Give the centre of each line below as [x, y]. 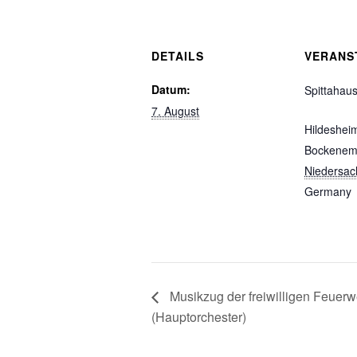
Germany [328, 191]
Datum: [171, 89]
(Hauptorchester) [199, 316]
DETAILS [178, 56]
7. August [175, 111]
